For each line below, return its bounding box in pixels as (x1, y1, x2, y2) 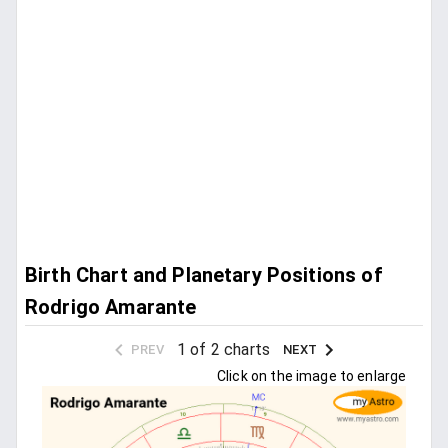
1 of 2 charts (177, 340, 270, 360)
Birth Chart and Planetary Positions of (25, 263, 383, 288)
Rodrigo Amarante (25, 295, 197, 320)
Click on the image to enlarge (217, 368, 407, 385)
